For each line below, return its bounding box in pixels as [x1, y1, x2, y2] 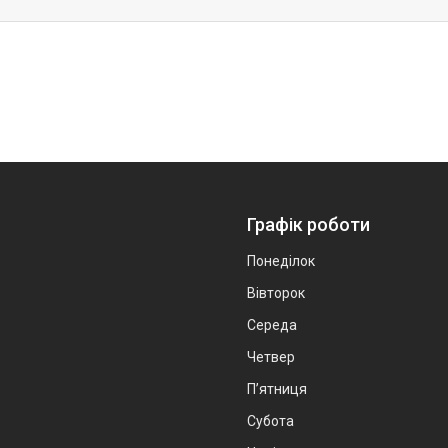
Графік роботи [247, 213, 370, 235]
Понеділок [247, 252, 315, 269]
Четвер [247, 348, 295, 365]
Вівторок [247, 284, 305, 301]
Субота [247, 412, 294, 429]
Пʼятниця [247, 380, 307, 397]
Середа [247, 316, 297, 333]
